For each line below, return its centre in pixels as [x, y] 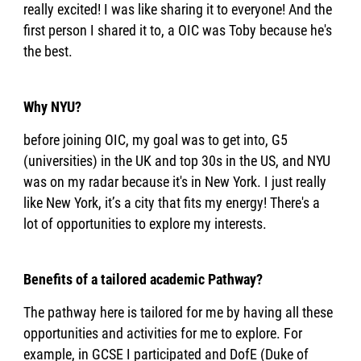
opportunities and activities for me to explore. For [163, 333]
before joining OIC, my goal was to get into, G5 [156, 139]
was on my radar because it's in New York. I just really [175, 181]
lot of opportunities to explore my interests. [145, 223]
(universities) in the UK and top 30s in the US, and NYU [177, 160]
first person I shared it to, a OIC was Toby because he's [178, 30]
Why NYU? [53, 106]
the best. [48, 51]
